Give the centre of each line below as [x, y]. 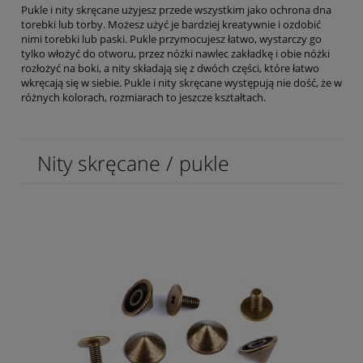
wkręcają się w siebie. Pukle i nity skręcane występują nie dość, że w [181, 82]
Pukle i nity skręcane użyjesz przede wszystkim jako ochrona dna [176, 9]
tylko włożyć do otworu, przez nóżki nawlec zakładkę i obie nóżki [175, 53]
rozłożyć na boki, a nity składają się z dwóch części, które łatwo [170, 68]
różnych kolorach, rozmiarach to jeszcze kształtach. [143, 97]
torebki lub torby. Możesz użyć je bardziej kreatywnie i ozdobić [171, 24]
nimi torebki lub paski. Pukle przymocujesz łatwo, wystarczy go [171, 38]
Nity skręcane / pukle [133, 162]
